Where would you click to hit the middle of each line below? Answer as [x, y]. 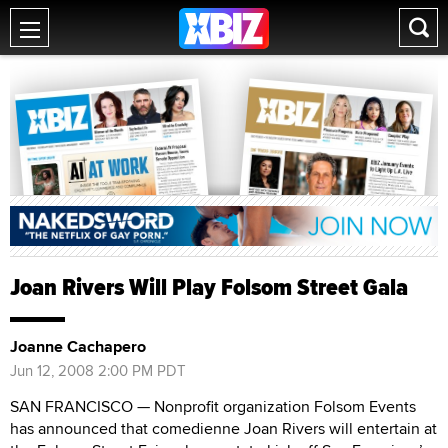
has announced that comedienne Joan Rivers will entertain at [223, 428]
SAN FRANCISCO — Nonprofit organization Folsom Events [213, 406]
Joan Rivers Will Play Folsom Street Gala [209, 286]
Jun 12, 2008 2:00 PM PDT [98, 370]
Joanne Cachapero [78, 346]
